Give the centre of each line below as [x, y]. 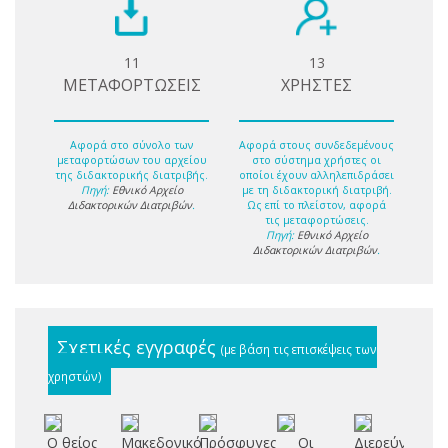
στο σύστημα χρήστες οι [316, 159]
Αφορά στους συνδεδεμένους [316, 144]
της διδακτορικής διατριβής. [131, 174]
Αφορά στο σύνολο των [131, 144]
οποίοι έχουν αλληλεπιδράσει [316, 174]
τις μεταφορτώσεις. [316, 219]
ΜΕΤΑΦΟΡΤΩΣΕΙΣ [131, 85]
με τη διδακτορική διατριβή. [316, 189]
